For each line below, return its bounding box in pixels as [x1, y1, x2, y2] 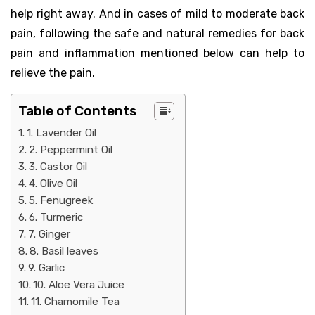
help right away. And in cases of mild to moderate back [11, 6, 304, 20]
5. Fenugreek [29, 193, 94, 207]
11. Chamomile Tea [31, 295, 120, 308]
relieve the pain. [11, 65, 95, 79]
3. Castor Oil [29, 160, 88, 173]
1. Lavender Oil [27, 126, 97, 139]
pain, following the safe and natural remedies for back [11, 26, 304, 40]
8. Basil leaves [30, 244, 99, 257]
